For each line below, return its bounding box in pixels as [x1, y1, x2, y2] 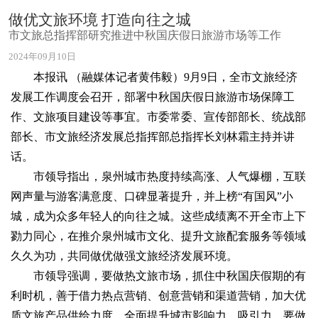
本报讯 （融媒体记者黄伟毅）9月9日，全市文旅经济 [33, 71, 297, 83]
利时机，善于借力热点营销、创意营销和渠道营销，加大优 [11, 290, 306, 302]
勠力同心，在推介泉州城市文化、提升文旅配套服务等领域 [11, 230, 306, 242]
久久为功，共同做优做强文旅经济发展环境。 [11, 250, 238, 262]
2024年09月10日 [9, 52, 76, 62]
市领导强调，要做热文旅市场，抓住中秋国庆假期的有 [33, 270, 306, 282]
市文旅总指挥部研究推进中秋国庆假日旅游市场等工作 [9, 29, 281, 41]
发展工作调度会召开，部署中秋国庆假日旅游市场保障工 [11, 91, 295, 103]
